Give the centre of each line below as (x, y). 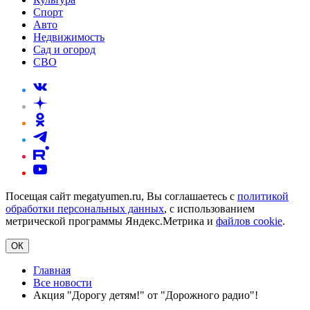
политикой (263, 197)
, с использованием (209, 209)
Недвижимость (69, 37)
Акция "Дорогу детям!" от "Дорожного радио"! (146, 295)
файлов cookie (249, 221)
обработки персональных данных (85, 209)
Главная (52, 271)
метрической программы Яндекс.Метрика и (111, 221)
